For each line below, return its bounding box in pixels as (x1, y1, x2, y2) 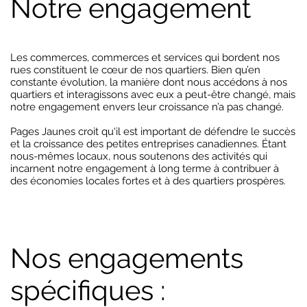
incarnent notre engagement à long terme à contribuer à (10, 162, 279, 175)
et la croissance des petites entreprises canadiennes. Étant (10, 138, 286, 150)
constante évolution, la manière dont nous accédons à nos (10, 76, 287, 88)
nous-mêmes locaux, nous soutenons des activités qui (10, 150, 267, 162)
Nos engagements (10, 242, 243, 274)
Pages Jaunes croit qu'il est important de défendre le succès (10, 125, 295, 138)
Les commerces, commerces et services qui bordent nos (10, 51, 280, 64)
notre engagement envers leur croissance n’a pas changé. (10, 101, 284, 113)
